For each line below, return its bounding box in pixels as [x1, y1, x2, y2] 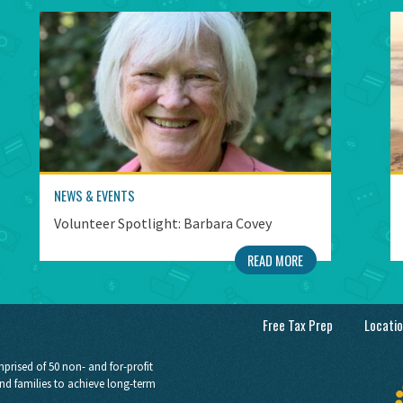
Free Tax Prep [262, 315, 333, 335]
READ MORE [247, 250, 304, 270]
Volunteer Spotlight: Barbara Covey [54, 214, 272, 233]
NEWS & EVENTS [54, 186, 135, 206]
